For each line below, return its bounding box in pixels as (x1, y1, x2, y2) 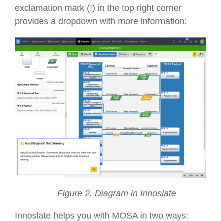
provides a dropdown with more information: (15, 16, 187, 27)
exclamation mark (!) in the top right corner (15, 3, 182, 13)
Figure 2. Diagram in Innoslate (45, 188, 176, 199)
